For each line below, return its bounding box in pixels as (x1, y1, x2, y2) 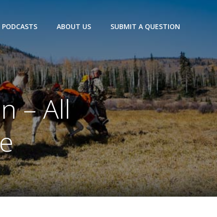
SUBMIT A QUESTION (110, 22, 180, 31)
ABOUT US (57, 22, 91, 31)
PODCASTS (2, 22, 37, 31)
